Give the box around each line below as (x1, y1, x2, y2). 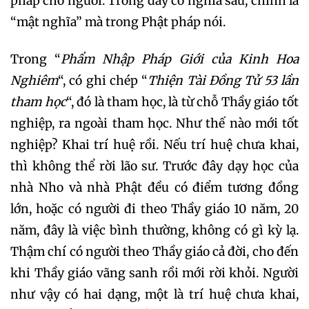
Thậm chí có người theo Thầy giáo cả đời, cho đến (10, 243, 299, 259)
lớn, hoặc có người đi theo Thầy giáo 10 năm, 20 (10, 201, 299, 217)
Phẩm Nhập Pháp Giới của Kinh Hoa (61, 51, 299, 67)
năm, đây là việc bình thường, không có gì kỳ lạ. (10, 222, 299, 238)
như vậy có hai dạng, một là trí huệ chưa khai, (10, 286, 299, 302)
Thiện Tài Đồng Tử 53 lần (148, 72, 299, 88)
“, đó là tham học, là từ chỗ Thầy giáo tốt (66, 94, 299, 110)
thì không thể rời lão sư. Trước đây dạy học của (10, 158, 299, 174)
